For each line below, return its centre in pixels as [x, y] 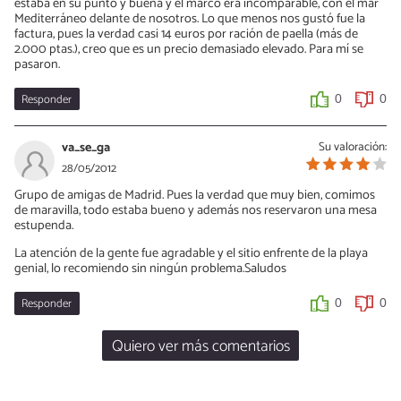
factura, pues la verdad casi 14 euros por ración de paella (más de [186, 34]
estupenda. [44, 225]
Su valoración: [353, 146]
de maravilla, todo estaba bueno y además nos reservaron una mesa [196, 210]
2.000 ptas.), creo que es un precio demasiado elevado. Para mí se [189, 49]
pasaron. [37, 64]
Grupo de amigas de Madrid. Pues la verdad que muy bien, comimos [195, 195]
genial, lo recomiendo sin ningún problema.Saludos [150, 269]
